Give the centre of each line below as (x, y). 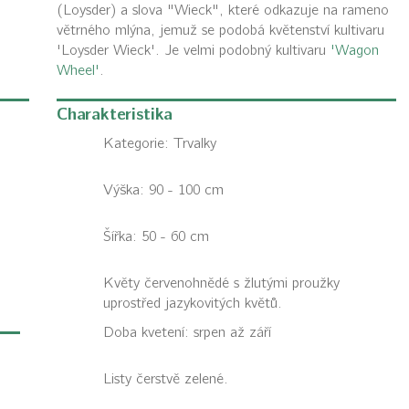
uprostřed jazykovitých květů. (192, 303)
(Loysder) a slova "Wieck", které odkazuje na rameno (222, 10)
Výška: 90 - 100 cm (163, 190)
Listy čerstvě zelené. (165, 379)
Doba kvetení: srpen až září (187, 332)
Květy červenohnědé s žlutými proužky (221, 283)
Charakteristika (114, 115)
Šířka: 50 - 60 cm (156, 236)
